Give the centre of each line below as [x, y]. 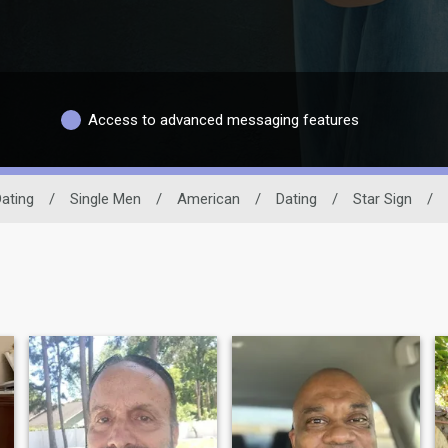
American [208, 199]
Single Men [105, 199]
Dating [296, 199]
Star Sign [382, 199]
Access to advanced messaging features [223, 119]
